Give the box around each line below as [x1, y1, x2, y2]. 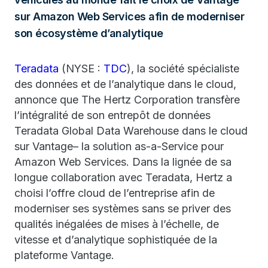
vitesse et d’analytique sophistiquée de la [14, 233, 217, 246]
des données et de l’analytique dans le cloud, [14, 78, 236, 90]
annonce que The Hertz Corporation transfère [14, 93, 240, 106]
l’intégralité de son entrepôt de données [14, 109, 211, 121]
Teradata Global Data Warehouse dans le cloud [14, 124, 248, 137]
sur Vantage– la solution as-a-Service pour [14, 140, 224, 153]
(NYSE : [59, 62, 103, 75]
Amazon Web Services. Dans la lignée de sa [14, 156, 232, 168]
